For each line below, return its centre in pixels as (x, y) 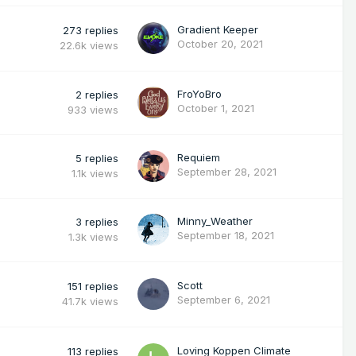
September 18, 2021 (226, 235)
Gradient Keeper (218, 29)
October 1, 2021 (216, 108)
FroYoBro (199, 93)
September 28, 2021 (227, 171)
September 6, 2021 (224, 299)
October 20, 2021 (220, 43)
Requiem (199, 157)
